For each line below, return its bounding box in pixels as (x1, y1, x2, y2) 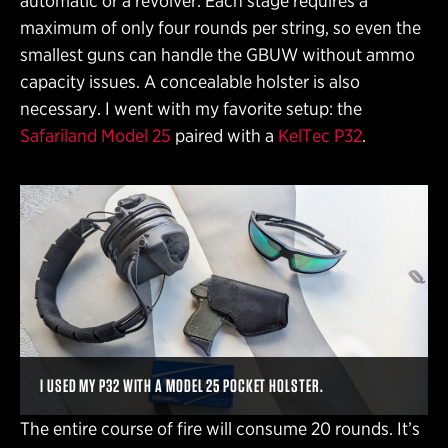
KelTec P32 (278, 124, 362, 146)
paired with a (171, 124, 278, 146)
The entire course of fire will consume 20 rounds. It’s (20, 417, 420, 439)
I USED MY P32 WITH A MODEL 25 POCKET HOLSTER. (40, 374, 324, 396)
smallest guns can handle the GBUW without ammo (20, 43, 415, 65)
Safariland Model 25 (20, 124, 171, 146)
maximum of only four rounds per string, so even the (20, 16, 421, 38)
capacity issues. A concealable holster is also (20, 70, 360, 92)
